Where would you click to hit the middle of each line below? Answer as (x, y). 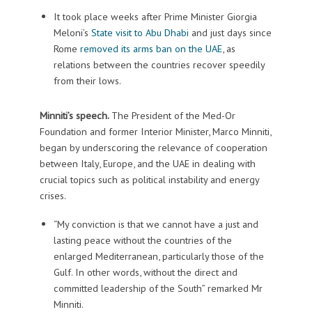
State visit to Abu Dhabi (140, 33)
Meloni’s (72, 33)
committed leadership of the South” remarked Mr (158, 288)
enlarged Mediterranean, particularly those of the (158, 256)
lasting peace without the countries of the (142, 240)
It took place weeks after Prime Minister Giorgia (155, 17)
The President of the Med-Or (173, 116)
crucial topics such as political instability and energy (149, 180)
